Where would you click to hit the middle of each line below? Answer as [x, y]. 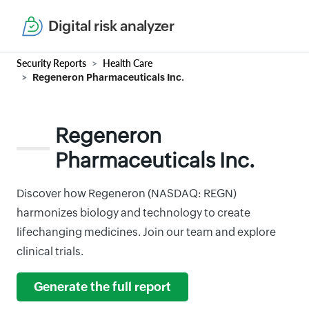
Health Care [128, 63]
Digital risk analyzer [111, 26]
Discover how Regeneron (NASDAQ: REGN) [127, 193]
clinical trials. [50, 251]
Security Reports [51, 63]
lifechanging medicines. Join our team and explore [146, 232]
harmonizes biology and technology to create [133, 213]
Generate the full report [102, 287]
